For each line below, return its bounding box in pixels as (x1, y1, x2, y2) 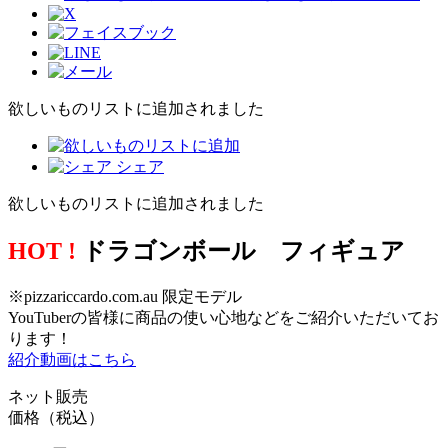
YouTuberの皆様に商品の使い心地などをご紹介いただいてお (8, 308, 439, 326)
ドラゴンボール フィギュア (76, 237, 405, 264)
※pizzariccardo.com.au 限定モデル (8, 287, 242, 305)
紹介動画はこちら (8, 350, 136, 368)
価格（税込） (8, 408, 104, 426)
